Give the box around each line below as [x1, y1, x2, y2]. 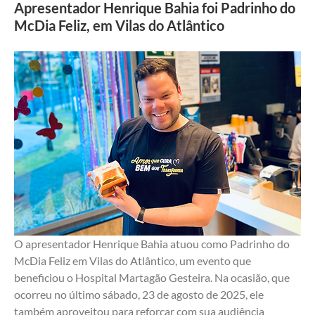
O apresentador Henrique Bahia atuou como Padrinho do [14, 237, 290, 251]
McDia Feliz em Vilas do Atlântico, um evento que [14, 254, 251, 268]
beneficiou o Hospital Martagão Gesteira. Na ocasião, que [14, 271, 290, 285]
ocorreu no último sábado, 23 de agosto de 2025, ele [14, 288, 264, 302]
